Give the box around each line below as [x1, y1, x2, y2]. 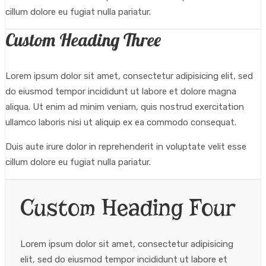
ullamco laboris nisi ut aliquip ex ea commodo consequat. [5, 117, 236, 128]
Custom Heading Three [5, 28, 161, 51]
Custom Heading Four [20, 194, 235, 221]
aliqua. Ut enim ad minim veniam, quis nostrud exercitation [5, 102, 244, 112]
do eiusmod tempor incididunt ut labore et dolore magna [5, 86, 236, 97]
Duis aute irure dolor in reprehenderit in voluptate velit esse [5, 141, 246, 152]
